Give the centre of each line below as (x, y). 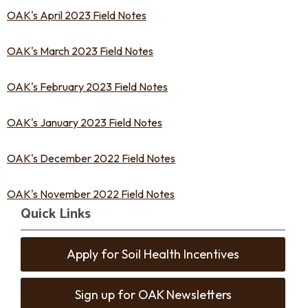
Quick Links (56, 214)
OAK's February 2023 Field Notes (87, 87)
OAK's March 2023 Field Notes (80, 51)
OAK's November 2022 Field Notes (91, 194)
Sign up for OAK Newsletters (153, 295)
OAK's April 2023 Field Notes (77, 15)
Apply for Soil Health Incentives (153, 254)
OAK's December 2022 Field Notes (91, 158)
